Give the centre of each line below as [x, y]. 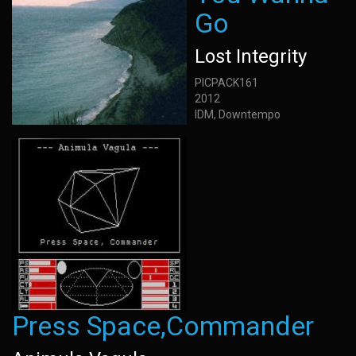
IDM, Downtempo [238, 114]
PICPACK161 [226, 83]
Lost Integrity [251, 56]
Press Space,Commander [163, 326]
